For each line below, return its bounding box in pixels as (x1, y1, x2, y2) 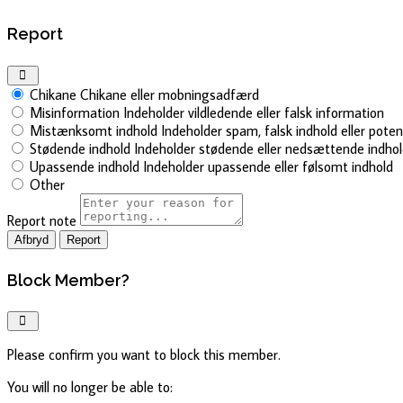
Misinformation (30, 103, 120, 121)
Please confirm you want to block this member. (7, 345, 281, 364)
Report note (7, 210, 76, 229)
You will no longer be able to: (7, 378, 173, 397)
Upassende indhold (30, 157, 139, 175)
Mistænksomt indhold (30, 121, 157, 139)
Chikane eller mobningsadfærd (80, 85, 259, 103)
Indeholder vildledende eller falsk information (123, 103, 384, 121)
